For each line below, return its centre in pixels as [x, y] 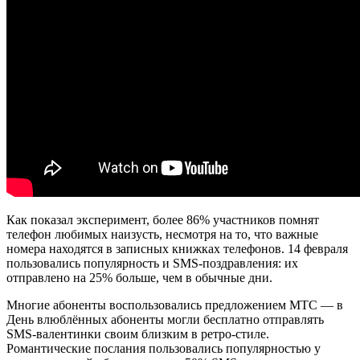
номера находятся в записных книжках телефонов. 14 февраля [177, 248]
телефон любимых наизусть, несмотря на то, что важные [162, 234]
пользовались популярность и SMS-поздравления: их [152, 263]
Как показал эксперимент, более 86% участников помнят [163, 219]
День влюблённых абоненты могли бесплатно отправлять [165, 319]
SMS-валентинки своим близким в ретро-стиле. [138, 333]
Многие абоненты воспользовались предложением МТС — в [175, 305]
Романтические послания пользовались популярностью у [164, 348]
